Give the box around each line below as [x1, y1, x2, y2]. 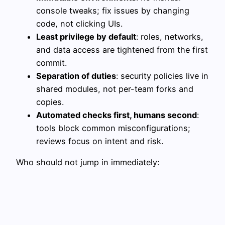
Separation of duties [36, 70, 116, 81]
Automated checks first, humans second [36, 109, 197, 120]
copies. [36, 96, 64, 107]
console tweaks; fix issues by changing [36, 5, 189, 16]
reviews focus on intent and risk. [36, 136, 163, 146]
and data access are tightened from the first [36, 44, 208, 55]
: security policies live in [116, 70, 208, 81]
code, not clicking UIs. [36, 18, 123, 29]
